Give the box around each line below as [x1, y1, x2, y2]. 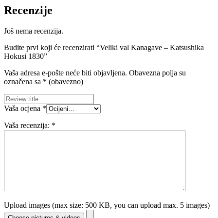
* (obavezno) [43, 77, 83, 86]
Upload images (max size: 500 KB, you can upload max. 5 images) [4, 200, 210, 209]
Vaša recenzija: [4, 121, 52, 129]
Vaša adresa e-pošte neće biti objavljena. [4, 68, 127, 77]
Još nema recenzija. [4, 26, 63, 35]
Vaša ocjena [4, 104, 42, 112]
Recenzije [4, 3, 53, 17]
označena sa [4, 77, 43, 86]
